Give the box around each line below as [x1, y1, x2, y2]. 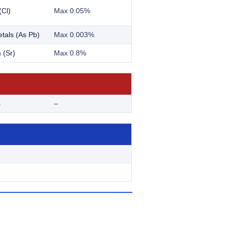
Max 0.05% [54, 7, 90, 15]
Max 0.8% [54, 49, 86, 58]
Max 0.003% [54, 31, 94, 39]
